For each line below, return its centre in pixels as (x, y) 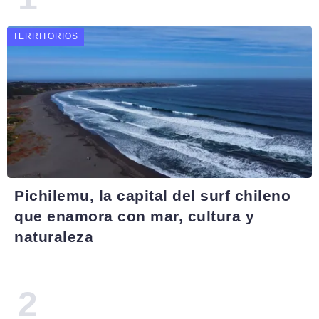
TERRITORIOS (46, 37)
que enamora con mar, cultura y (134, 216)
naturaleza (54, 237)
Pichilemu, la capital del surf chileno (152, 195)
